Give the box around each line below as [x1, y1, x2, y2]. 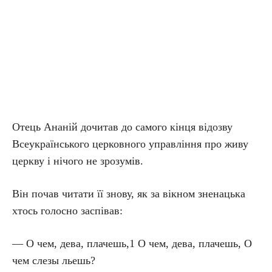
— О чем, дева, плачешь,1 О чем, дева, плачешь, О [12, 237, 252, 250]
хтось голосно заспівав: [12, 205, 123, 217]
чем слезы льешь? [12, 254, 95, 267]
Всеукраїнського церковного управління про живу [12, 138, 248, 150]
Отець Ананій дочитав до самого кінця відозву [12, 121, 233, 133]
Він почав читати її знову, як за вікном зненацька [12, 188, 245, 200]
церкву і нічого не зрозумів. [12, 155, 143, 167]
